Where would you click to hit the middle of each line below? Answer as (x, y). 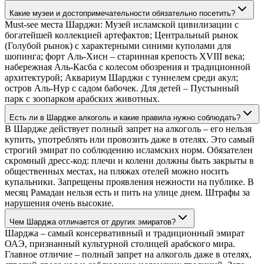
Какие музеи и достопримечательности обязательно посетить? (122, 13)
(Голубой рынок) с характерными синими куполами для (118, 45)
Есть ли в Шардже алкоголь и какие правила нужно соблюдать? (125, 117)
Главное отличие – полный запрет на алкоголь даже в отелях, (128, 254)
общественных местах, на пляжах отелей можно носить (117, 171)
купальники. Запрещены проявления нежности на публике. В (129, 181)
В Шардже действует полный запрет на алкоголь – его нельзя (128, 128)
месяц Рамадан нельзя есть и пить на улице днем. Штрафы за (127, 192)
